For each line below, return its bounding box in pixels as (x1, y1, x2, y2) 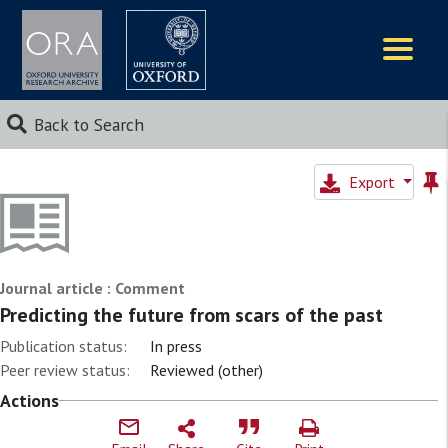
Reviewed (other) (150, 360, 263, 380)
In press (150, 336, 202, 356)
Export (348, 172, 399, 192)
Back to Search (33, 113, 144, 136)
